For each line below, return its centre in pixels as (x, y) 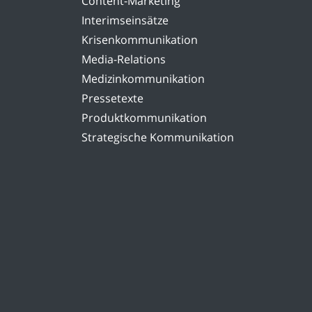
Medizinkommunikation (143, 78)
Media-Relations (124, 59)
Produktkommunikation (144, 117)
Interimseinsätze (125, 20)
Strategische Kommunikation (158, 137)
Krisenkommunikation (140, 39)
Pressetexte (112, 98)
